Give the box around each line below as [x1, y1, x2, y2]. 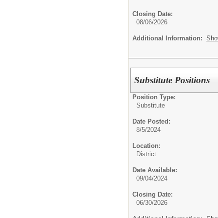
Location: [132, 142, 161, 150]
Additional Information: [132, 34, 206, 42]
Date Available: [132, 166, 177, 174]
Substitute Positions [134, 75, 210, 86]
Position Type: [132, 93, 176, 101]
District [136, 150, 156, 158]
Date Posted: [132, 118, 170, 126]
